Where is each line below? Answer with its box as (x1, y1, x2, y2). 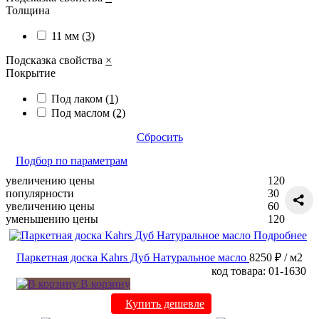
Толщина (6, 4, 50, 17)
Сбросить (136, 131, 183, 144)
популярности (6, 187, 74, 200)
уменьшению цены (6, 213, 98, 226)
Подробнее (253, 229, 307, 242)
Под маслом (51, 107, 113, 120)
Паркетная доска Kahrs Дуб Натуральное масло (16, 251, 246, 264)
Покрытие (6, 67, 56, 80)
